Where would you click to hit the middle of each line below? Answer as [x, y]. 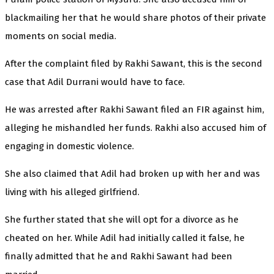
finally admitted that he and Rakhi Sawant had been [119, 256]
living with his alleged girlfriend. [72, 192]
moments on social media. [61, 36]
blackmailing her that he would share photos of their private [135, 17]
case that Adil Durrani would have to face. [95, 82]
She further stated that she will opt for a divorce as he [122, 219]
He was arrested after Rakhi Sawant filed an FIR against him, [135, 109]
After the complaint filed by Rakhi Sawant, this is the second [134, 63]
